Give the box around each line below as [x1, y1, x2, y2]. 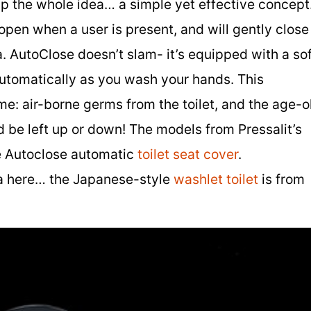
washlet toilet [174, 170, 258, 187]
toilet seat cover [137, 145, 238, 162]
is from [258, 170, 305, 187]
